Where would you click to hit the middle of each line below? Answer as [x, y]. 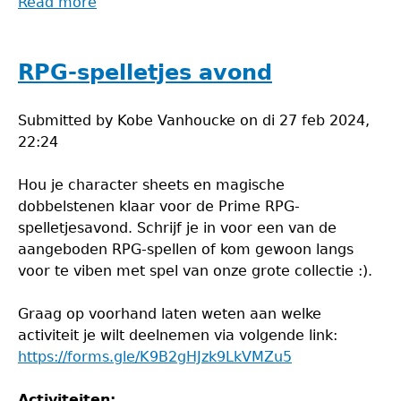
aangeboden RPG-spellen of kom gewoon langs [186, 249]
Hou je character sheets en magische [151, 185]
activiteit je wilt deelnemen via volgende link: [178, 335]
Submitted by [68, 120]
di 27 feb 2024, [316, 120]
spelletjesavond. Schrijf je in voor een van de [177, 228]
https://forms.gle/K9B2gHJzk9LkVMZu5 [155, 357]
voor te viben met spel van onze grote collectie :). [195, 271]
